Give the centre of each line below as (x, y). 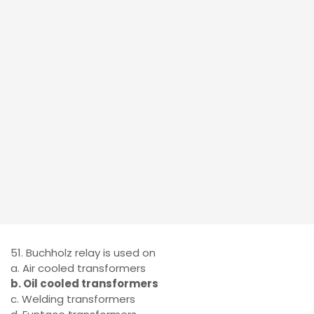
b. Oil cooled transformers (84, 284)
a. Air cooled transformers (78, 268)
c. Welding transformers (73, 299)
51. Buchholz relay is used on (83, 253)
